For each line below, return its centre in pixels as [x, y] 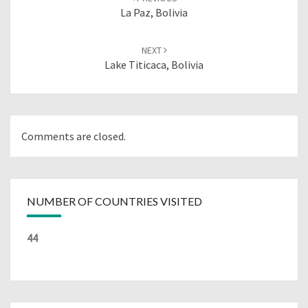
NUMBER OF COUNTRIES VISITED [114, 201]
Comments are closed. [74, 136]
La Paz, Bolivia [154, 12]
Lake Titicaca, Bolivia [154, 64]
